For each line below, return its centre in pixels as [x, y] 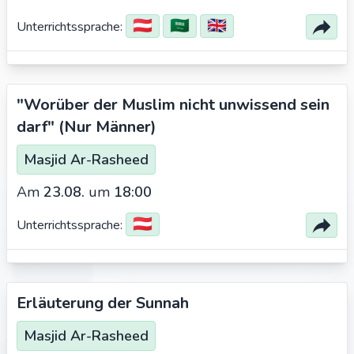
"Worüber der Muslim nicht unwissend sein [173, 105]
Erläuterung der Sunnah [103, 303]
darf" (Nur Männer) [87, 127]
